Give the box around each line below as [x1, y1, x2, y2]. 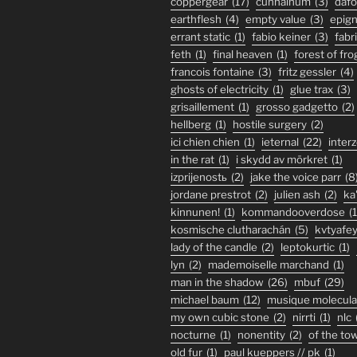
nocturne [171, 328, 216, 342]
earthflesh [171, 13, 222, 26]
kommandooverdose [241, 206, 345, 219]
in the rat [171, 153, 214, 167]
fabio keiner [252, 30, 311, 44]
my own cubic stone [171, 311, 269, 324]
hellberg [171, 118, 211, 131]
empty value [245, 13, 306, 26]
